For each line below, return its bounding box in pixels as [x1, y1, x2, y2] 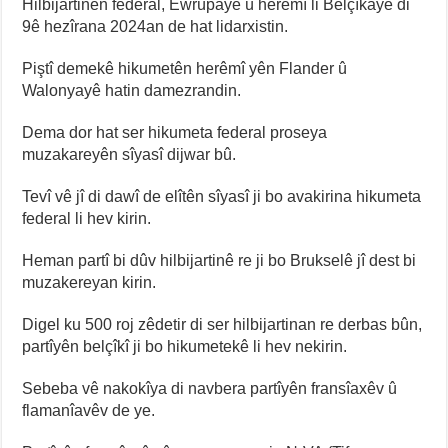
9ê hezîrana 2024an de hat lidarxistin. [22, 18, 289, 36]
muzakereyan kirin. [22, 274, 157, 292]
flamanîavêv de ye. [22, 402, 156, 420]
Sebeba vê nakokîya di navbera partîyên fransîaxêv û [22, 380, 398, 398]
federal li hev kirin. [22, 210, 152, 228]
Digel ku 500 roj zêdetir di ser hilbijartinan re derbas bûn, [22, 316, 423, 334]
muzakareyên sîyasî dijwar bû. [22, 146, 237, 164]
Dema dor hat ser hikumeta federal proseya [22, 124, 328, 142]
